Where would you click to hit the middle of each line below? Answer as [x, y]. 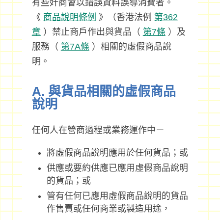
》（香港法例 [125, 17]
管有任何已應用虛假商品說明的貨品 [117, 196]
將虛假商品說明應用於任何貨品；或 [117, 153]
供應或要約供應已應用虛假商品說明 [117, 168]
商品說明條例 [69, 17]
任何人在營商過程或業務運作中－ [98, 130]
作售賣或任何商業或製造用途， [108, 209]
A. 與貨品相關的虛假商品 [104, 91]
